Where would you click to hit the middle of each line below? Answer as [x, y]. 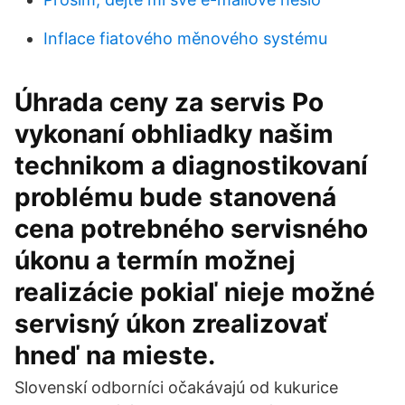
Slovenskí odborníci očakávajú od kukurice [176, 387]
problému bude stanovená [175, 197]
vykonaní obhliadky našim [174, 134]
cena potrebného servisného [191, 229]
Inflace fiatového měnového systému [185, 38]
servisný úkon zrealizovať [171, 324]
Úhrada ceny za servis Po [169, 102]
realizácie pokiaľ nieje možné [195, 292]
